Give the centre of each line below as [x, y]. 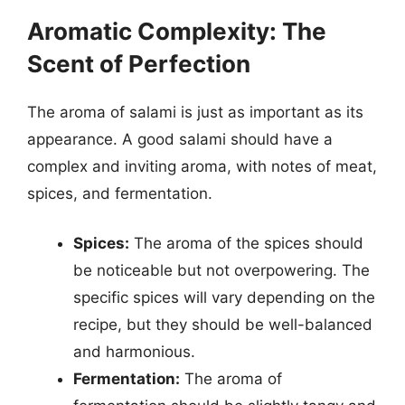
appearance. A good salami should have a [180, 139]
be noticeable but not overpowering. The [221, 270]
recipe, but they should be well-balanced [223, 325]
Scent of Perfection [139, 63]
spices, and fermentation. [120, 193]
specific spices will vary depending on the [224, 297]
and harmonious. [134, 352]
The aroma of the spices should [246, 243]
